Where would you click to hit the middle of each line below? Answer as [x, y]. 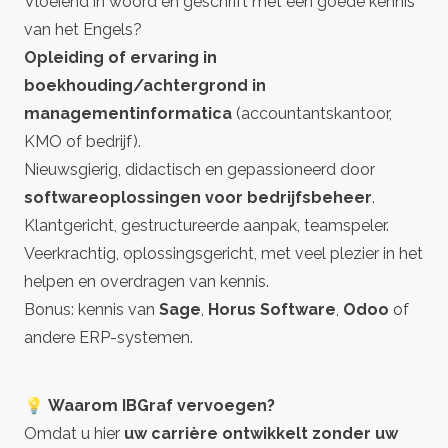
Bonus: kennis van [91, 309]
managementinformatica [128, 113]
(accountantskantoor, [312, 113]
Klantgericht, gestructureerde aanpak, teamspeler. [206, 225]
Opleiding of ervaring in [120, 57]
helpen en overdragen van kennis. [146, 281]
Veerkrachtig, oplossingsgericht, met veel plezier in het [223, 253]
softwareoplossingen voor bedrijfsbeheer [198, 197]
